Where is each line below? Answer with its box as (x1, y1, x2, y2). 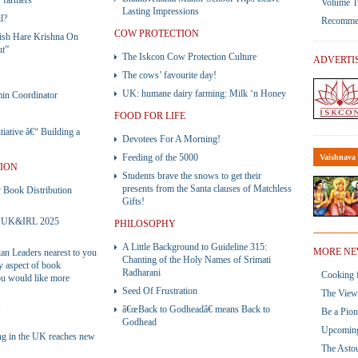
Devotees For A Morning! (122, 133, 221, 145)
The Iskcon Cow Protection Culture (122, 51, 257, 62)
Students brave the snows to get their (122, 170, 261, 181)
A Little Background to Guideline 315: (122, 241, 267, 253)
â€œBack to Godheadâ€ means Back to (122, 304, 270, 315)
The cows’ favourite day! (122, 70, 217, 81)
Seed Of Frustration (122, 285, 197, 296)
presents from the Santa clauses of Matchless (122, 183, 292, 194)
